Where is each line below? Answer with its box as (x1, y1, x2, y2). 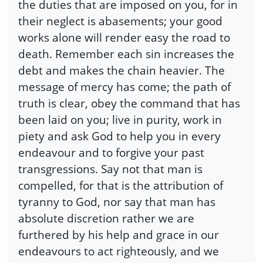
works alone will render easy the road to (18, 29, 230, 46)
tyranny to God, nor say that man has (18, 194, 215, 210)
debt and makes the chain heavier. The (18, 62, 225, 79)
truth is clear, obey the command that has (18, 95, 240, 112)
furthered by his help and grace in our (18, 227, 219, 243)
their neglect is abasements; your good (18, 13, 222, 29)
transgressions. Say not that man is (18, 161, 203, 177)
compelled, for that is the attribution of (18, 177, 223, 194)
